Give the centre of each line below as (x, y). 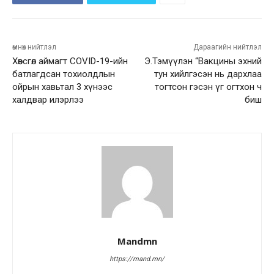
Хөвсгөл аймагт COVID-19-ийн (70, 61)
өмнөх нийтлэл (34, 47)
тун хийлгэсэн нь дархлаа (208, 74)
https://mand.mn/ (137, 259)
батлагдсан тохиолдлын (64, 74)
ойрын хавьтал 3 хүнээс (62, 87)
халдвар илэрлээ (48, 100)
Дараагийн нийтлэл (227, 47)
